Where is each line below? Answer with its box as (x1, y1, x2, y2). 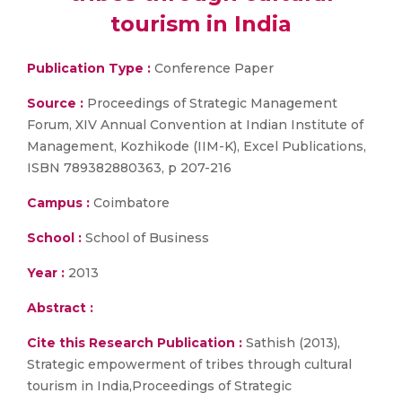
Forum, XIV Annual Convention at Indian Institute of (27, 117, 363, 133)
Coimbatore (90, 195, 170, 211)
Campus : (27, 195, 90, 211)
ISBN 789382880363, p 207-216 (27, 160, 232, 176)
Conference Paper (151, 60, 274, 76)
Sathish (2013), (242, 335, 340, 351)
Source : (27, 95, 83, 111)
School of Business (82, 230, 209, 246)
